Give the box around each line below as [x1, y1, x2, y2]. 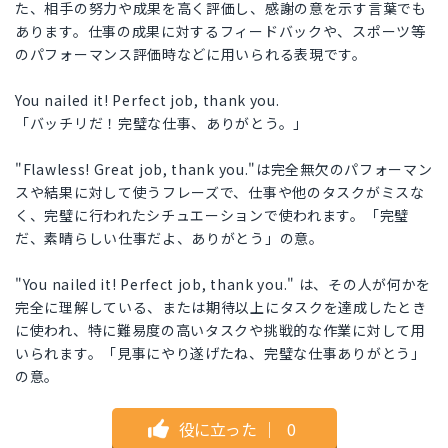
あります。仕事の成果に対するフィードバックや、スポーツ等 [15, 21, 426, 42]
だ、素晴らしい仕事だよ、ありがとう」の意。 [15, 228, 324, 249]
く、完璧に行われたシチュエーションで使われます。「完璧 [15, 205, 409, 226]
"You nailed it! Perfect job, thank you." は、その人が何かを [15, 274, 432, 295]
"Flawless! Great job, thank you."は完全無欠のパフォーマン [15, 159, 433, 180]
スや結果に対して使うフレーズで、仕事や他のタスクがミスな [15, 182, 425, 203]
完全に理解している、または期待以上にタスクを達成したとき [15, 297, 427, 318]
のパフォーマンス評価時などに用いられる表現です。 [15, 44, 367, 65]
